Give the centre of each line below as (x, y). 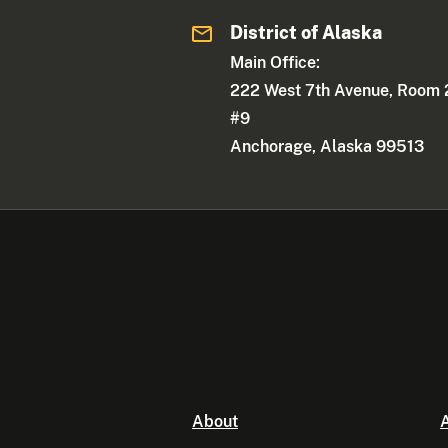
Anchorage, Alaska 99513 (327, 147)
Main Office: (275, 63)
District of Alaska (306, 33)
